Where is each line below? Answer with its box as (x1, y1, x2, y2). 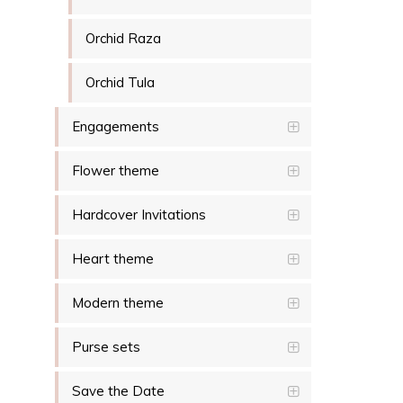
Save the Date (72, 382, 165, 400)
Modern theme (72, 294, 164, 312)
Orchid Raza (85, 30, 161, 48)
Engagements (72, 118, 159, 136)
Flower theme (72, 162, 159, 180)
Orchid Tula (85, 74, 155, 92)
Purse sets (72, 338, 140, 356)
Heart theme (72, 250, 154, 268)
